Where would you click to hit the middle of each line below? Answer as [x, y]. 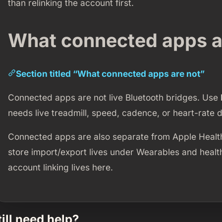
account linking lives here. [60, 167]
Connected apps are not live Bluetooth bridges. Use [114, 98]
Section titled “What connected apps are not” [110, 73]
